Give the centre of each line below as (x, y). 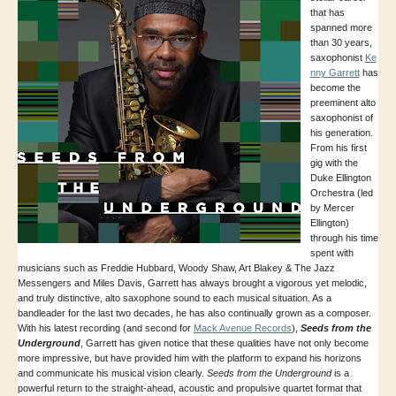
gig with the (334, 163)
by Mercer (332, 208)
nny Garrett (335, 73)
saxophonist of (341, 118)
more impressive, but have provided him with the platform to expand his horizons (190, 358)
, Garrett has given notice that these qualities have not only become (225, 343)
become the (335, 88)
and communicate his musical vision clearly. (112, 373)
